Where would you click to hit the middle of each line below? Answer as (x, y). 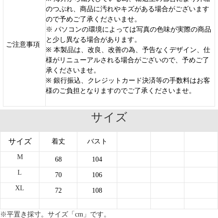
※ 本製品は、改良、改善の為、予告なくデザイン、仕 (128, 50)
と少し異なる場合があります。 (93, 40)
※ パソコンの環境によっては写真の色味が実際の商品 (128, 30)
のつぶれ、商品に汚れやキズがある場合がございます (127, 9)
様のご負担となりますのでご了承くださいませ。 (121, 91)
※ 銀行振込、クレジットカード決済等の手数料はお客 (128, 81)
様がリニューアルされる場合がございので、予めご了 (127, 60)
